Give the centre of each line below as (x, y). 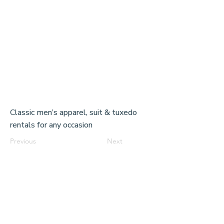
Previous (23, 141)
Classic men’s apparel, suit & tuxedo (73, 112)
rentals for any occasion (51, 125)
